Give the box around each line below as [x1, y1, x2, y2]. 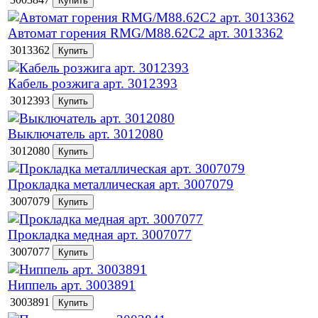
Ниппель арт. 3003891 [8, 278, 136, 292]
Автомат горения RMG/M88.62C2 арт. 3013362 [8, 26, 283, 40]
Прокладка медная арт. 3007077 [8, 227, 192, 242]
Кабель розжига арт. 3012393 [8, 76, 177, 91]
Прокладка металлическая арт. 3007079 [8, 177, 234, 192]
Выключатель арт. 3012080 [8, 126, 163, 141]
